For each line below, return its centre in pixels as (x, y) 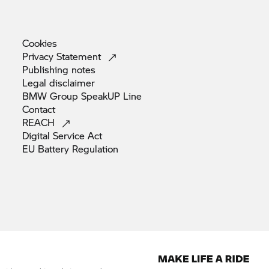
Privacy (39, 56)
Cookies (40, 43)
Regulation (95, 149)
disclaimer (72, 83)
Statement (80, 56)
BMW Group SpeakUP (73, 96)
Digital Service (55, 136)
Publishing (47, 70)
